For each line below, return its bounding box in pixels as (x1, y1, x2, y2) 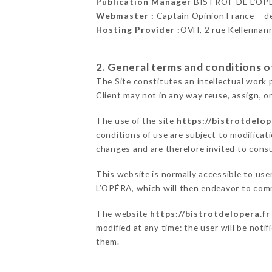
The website (95, 208, 150, 219)
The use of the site (95, 115, 177, 126)
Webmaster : (95, 10, 154, 21)
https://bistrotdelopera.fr (149, 208, 270, 219)
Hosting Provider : (95, 24, 180, 35)
